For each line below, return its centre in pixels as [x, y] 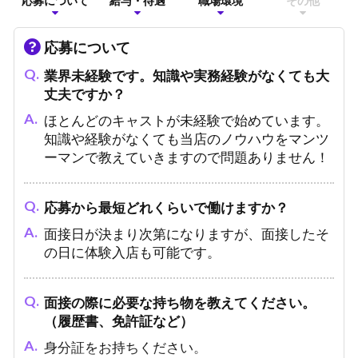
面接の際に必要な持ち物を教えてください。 [179, 304]
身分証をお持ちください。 [125, 348]
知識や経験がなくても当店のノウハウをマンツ [186, 140]
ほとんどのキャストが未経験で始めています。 [186, 121]
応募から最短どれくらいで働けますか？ [166, 209]
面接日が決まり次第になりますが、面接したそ [186, 235]
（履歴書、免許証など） [118, 322]
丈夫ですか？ [84, 95]
